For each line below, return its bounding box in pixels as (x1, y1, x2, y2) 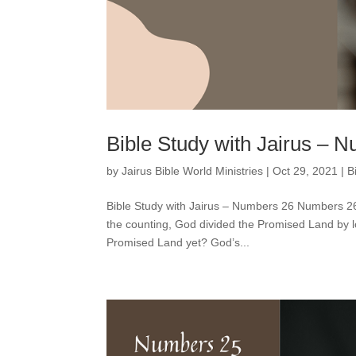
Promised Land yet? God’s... (106, 236, 250, 250)
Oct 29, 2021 (273, 164, 339, 178)
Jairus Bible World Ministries (122, 164, 264, 178)
